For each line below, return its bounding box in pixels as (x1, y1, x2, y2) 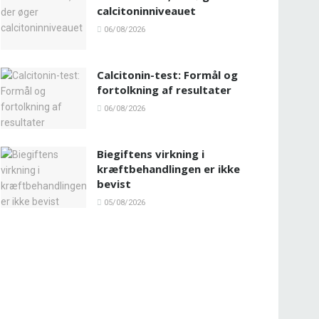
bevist (97, 177, 131, 192)
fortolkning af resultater (97, 83, 231, 98)
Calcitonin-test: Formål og (97, 68, 238, 83)
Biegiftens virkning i (97, 147, 204, 162)
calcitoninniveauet (97, 4, 196, 19)
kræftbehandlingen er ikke (97, 162, 240, 177)
